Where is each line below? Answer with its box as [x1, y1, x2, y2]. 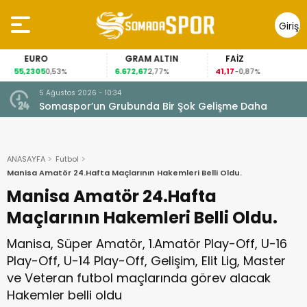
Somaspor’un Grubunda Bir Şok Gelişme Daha [39, 99, 267, 113]
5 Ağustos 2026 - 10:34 [39, 88, 121, 98]
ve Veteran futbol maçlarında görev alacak [7, 269, 271, 286]
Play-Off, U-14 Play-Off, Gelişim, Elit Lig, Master [7, 252, 286, 269]
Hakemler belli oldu [7, 286, 122, 304]
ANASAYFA [7, 153, 45, 164]
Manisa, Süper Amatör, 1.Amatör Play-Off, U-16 [7, 235, 287, 252]
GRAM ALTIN [119, 53, 173, 64]
